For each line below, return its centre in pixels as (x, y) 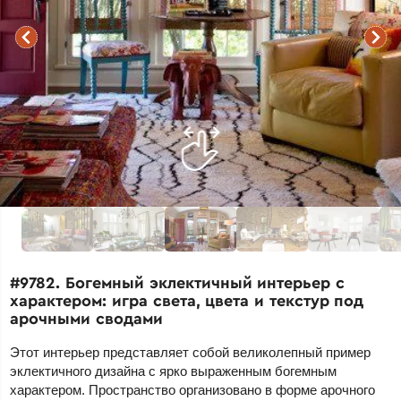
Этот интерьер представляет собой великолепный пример (191, 353)
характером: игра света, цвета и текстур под (187, 301)
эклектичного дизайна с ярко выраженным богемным (174, 371)
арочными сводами (86, 319)
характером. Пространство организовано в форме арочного (193, 390)
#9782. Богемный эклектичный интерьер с (177, 283)
